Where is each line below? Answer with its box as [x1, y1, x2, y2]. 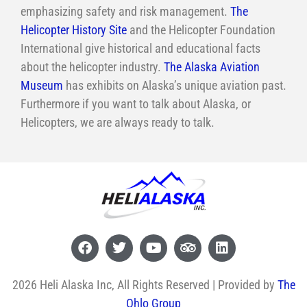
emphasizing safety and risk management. [21, 4, 230, 19]
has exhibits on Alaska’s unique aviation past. [63, 78, 286, 93]
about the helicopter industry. [21, 60, 164, 75]
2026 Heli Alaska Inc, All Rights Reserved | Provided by [12, 277, 278, 292]
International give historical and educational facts [21, 41, 260, 56]
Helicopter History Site [21, 23, 127, 38]
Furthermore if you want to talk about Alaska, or [21, 97, 251, 112]
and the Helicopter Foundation [127, 23, 275, 38]
